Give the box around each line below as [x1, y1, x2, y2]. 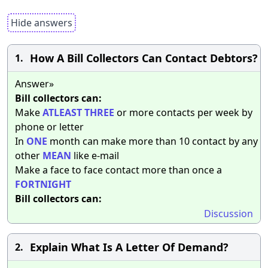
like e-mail [71, 148, 119, 162]
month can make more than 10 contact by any [47, 134, 258, 148]
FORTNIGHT [15, 177, 71, 191]
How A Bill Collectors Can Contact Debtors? [30, 50, 258, 65]
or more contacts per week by [114, 105, 252, 119]
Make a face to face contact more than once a [15, 163, 222, 176]
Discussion [204, 206, 253, 220]
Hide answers [11, 16, 72, 29]
